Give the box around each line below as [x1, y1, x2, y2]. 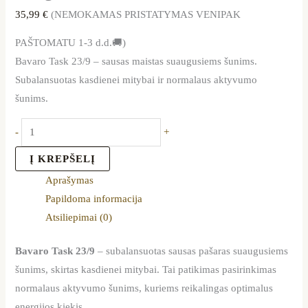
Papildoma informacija [45, 192, 143, 204]
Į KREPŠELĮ [30, 153, 96, 164]
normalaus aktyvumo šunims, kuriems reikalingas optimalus [15, 282, 274, 294]
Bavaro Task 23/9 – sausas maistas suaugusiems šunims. [15, 56, 258, 67]
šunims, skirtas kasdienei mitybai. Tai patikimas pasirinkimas [15, 263, 277, 275]
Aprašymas [45, 174, 94, 186]
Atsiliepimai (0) [45, 211, 113, 223]
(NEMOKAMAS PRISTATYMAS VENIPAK [51, 8, 241, 20]
